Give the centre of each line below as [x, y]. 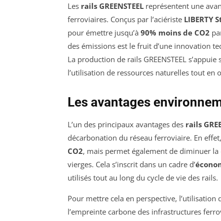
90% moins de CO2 [175, 32]
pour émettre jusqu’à [104, 32]
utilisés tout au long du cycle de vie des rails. [143, 177]
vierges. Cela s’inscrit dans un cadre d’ [131, 164]
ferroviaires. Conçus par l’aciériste [126, 19]
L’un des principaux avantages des [127, 124]
